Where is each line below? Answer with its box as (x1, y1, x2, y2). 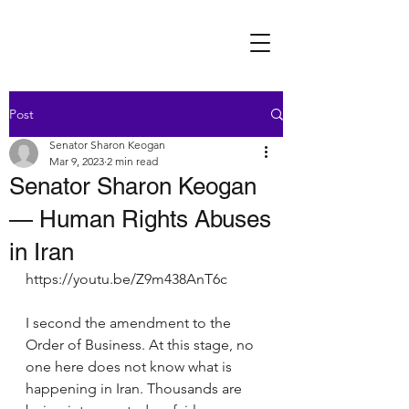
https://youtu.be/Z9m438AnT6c (26, 270, 227, 288)
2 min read (107, 154, 158, 168)
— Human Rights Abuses (9, 205, 271, 233)
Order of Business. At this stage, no (26, 336, 257, 353)
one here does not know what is (26, 358, 236, 375)
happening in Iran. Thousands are (26, 380, 246, 397)
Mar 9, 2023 (49, 154, 104, 168)
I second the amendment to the (26, 314, 235, 331)
